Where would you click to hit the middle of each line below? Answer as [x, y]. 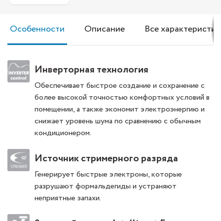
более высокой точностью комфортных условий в [122, 98]
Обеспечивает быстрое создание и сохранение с [120, 86]
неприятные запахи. [68, 198]
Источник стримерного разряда [106, 159]
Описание [105, 29]
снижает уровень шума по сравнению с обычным [118, 121]
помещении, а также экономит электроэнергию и [120, 110]
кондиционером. [63, 133]
